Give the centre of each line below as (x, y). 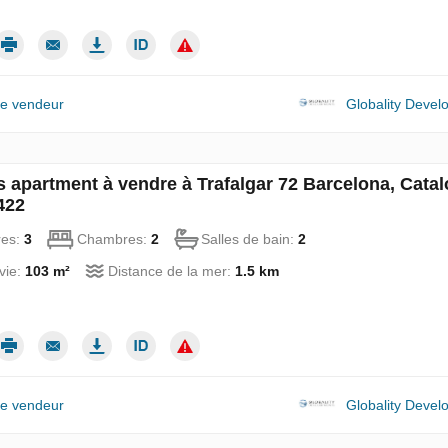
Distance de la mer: (172, 271)
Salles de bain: (250, 239)
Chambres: (114, 239)
